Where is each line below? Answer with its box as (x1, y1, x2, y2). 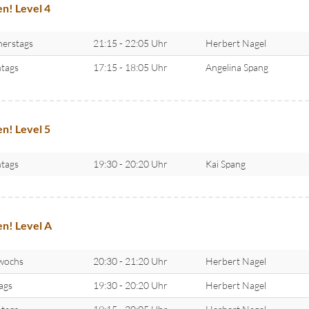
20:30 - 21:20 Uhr (92, 255, 168, 267)
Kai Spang (205, 158, 246, 170)
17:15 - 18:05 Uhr (92, 61, 168, 74)
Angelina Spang (205, 61, 268, 74)
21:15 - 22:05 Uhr (92, 37, 168, 50)
